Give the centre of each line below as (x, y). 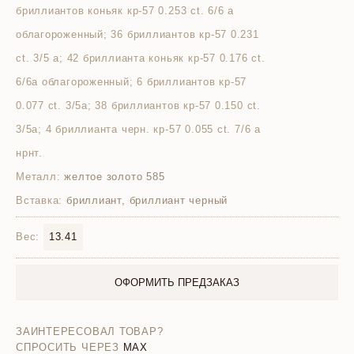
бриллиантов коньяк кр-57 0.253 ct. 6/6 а (125, 11)
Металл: (38, 177)
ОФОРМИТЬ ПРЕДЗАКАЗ (177, 282)
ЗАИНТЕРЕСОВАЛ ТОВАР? (90, 331)
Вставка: (40, 200)
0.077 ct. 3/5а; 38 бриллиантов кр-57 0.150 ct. (138, 105)
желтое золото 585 (113, 177)
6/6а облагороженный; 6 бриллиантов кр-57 (132, 82)
